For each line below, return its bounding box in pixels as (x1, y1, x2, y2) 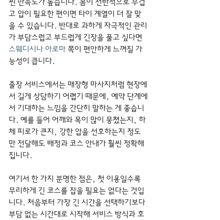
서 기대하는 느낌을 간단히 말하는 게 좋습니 (9, 105, 144, 112)
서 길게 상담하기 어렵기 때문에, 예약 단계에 (9, 93, 148, 100)
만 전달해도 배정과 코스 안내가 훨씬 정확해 (9, 140, 144, 147)
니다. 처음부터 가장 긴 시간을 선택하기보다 (9, 199, 147, 206)
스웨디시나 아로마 (9, 46, 66, 53)
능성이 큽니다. (9, 57, 55, 65)
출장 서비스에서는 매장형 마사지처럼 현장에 (9, 81, 147, 88)
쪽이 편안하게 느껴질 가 (66, 46, 142, 53)
